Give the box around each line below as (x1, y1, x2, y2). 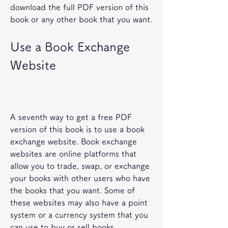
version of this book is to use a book (10, 125, 145, 133)
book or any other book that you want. (10, 15, 152, 23)
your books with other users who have (10, 174, 150, 182)
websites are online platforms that (10, 150, 136, 158)
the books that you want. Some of (10, 186, 135, 194)
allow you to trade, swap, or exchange (10, 162, 150, 170)
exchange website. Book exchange (10, 137, 137, 146)
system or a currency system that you (10, 211, 148, 219)
